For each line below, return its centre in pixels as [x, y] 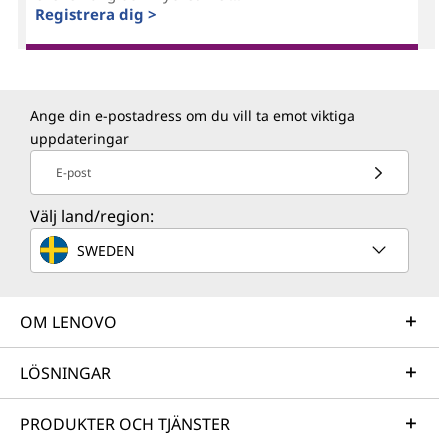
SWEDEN [106, 250]
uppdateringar [79, 139]
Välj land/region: [92, 216]
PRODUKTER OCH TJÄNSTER [125, 424]
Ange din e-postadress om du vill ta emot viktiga [192, 116]
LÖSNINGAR [65, 373]
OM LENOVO [68, 322]
